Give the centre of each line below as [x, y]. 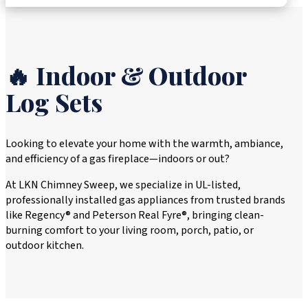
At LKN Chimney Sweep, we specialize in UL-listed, [123, 185]
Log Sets [54, 101]
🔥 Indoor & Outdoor [126, 75]
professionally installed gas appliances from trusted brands [145, 200]
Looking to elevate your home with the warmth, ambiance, [144, 143]
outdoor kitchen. [45, 245]
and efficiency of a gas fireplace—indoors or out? [118, 158]
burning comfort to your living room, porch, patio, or [130, 230]
